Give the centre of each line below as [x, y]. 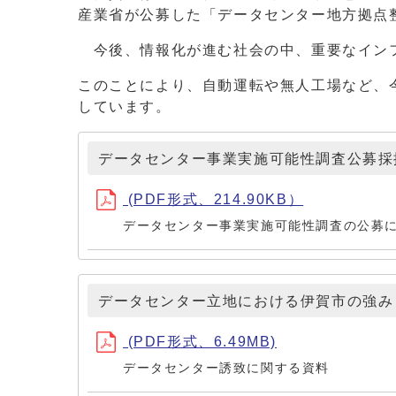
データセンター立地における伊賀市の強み [246, 301]
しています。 [125, 107]
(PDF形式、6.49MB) [200, 342]
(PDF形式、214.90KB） [213, 199]
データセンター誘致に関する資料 [226, 368]
